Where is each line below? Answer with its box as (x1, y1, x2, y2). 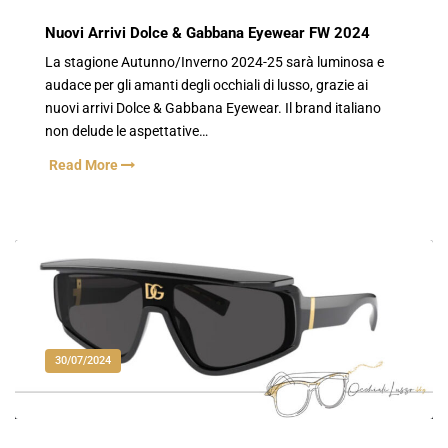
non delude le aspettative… (45, 123, 208, 141)
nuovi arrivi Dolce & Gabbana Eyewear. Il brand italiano (45, 100, 381, 118)
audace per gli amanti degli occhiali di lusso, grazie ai (45, 77, 368, 95)
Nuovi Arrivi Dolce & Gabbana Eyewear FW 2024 (45, 23, 370, 42)
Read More (49, 157, 121, 175)
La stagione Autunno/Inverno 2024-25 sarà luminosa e (45, 54, 384, 72)
